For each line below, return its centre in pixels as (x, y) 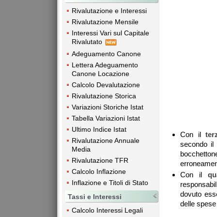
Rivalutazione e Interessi (109, 11)
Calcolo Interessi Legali (107, 210)
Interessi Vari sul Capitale (110, 33)
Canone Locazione (101, 73)
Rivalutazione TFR (100, 160)
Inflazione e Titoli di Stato (110, 182)
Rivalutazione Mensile (105, 22)
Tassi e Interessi (95, 196)
